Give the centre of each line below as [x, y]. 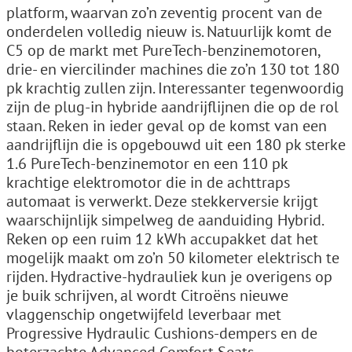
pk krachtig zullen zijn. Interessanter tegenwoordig [175, 88]
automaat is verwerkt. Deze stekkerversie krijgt [162, 201]
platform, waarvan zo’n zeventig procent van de [164, 12]
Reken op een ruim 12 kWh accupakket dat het [162, 238]
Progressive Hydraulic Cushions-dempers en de [162, 333]
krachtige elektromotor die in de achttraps [148, 182]
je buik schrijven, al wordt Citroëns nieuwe [147, 295]
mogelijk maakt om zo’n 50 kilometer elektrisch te [173, 257]
